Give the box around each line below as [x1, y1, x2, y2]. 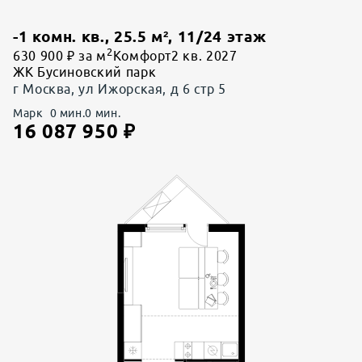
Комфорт [112, 48, 172, 64]
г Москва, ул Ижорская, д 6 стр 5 [13, 82, 226, 97]
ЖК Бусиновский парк [13, 65, 157, 80]
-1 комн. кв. [13, 28, 105, 46]
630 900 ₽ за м [13, 48, 107, 64]
